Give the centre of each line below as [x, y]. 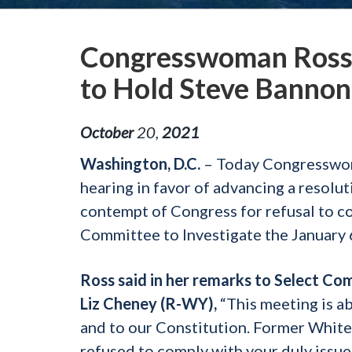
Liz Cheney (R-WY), [148, 303]
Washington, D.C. [140, 163]
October [107, 132]
